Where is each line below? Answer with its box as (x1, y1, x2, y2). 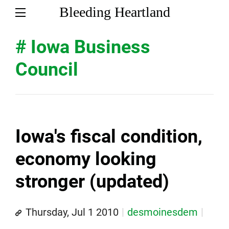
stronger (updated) (15, 171, 169, 192)
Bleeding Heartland (59, 4, 170, 20)
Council (15, 59, 78, 80)
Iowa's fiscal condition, (15, 126, 202, 147)
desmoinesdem (127, 206, 198, 218)
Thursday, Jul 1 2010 (26, 206, 119, 218)
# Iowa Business (15, 36, 150, 58)
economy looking (15, 148, 156, 170)
